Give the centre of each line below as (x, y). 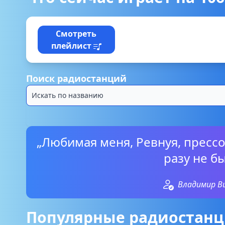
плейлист (72, 46)
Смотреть (76, 34)
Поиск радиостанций (76, 78)
